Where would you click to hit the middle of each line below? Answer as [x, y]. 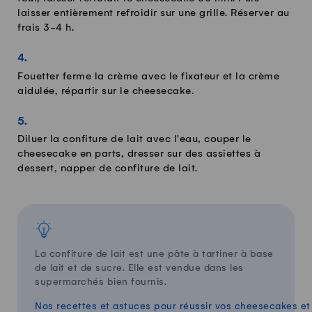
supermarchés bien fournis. [101, 282]
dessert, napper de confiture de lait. [108, 169]
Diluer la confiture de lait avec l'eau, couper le [134, 140]
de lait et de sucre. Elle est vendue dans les [139, 268]
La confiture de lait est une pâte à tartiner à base [154, 254]
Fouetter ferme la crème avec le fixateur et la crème [148, 76]
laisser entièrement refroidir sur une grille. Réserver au [154, 14]
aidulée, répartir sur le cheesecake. [106, 91]
